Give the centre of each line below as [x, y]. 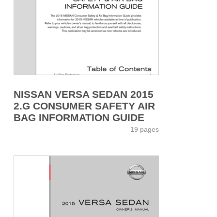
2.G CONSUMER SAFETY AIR [84, 106]
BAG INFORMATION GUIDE [79, 117]
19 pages [145, 129]
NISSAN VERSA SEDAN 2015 [84, 94]
